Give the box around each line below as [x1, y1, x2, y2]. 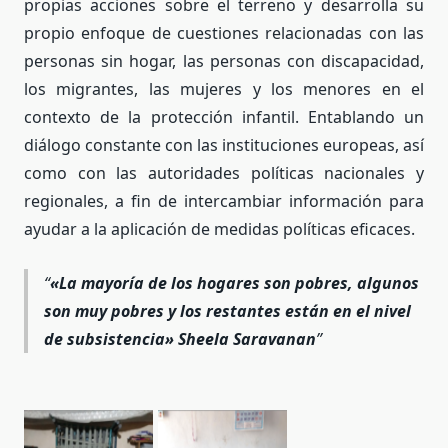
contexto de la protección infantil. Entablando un [24, 106, 424, 129]
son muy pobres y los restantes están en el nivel [44, 299, 411, 322]
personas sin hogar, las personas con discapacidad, [24, 50, 424, 73]
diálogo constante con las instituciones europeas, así [24, 134, 424, 157]
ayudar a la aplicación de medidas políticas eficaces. [24, 218, 415, 241]
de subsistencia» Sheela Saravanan [44, 327, 316, 350]
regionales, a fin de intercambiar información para [24, 190, 424, 213]
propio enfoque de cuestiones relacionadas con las [24, 22, 424, 45]
